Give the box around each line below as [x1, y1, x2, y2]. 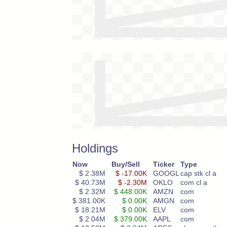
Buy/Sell [111, 160, 140, 168]
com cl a [180, 178, 207, 186]
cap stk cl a [180, 169, 216, 177]
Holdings [72, 141, 118, 155]
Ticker [153, 160, 174, 168]
